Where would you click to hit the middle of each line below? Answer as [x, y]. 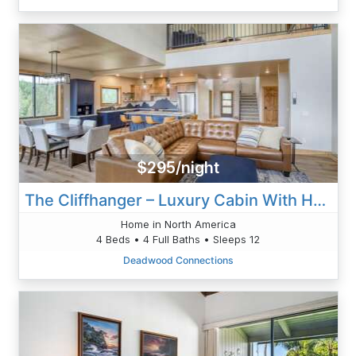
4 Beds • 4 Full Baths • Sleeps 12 [178, 239]
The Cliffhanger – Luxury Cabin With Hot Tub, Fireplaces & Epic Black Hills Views [319, 200]
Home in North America [178, 224]
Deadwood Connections [178, 260]
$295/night [178, 168]
